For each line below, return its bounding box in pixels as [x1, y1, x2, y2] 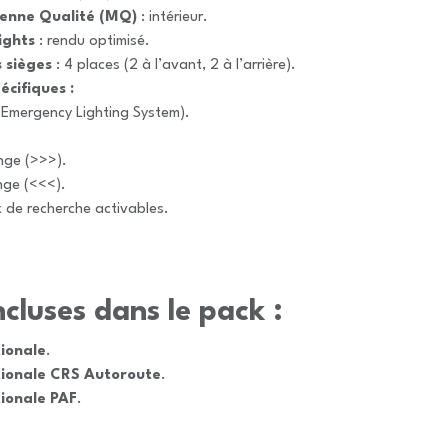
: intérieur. [137, 10, 208, 25]
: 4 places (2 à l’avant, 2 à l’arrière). [52, 58, 296, 73]
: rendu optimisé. [35, 34, 150, 49]
